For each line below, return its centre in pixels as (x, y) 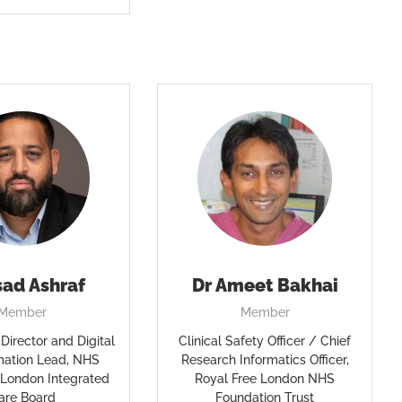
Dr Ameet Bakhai (265, 285)
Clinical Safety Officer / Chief (265, 341)
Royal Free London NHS (265, 379)
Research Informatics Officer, (265, 360)
